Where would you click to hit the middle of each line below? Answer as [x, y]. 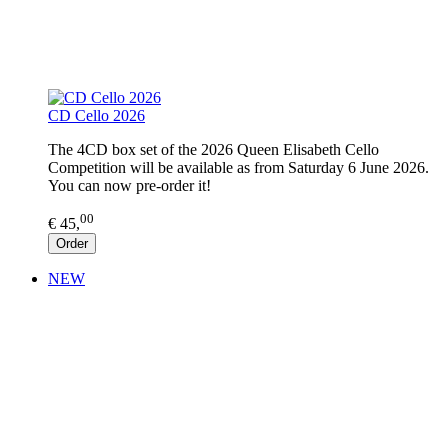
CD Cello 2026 [96, 115]
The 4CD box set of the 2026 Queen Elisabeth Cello [213, 149]
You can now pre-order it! [129, 185]
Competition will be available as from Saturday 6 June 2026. [238, 167]
